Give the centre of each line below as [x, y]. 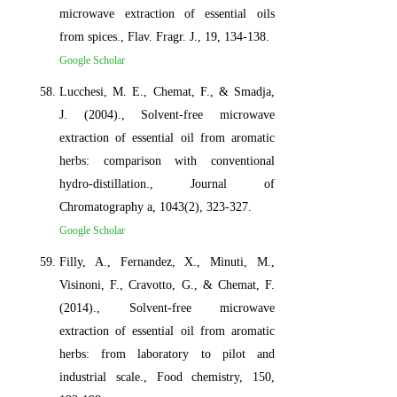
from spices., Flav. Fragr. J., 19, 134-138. [165, 36]
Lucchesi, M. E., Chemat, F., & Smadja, [167, 91]
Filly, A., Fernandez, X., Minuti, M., [167, 261]
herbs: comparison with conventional [167, 160]
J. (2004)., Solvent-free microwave [167, 114]
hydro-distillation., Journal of [167, 183]
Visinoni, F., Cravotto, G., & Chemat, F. [167, 284]
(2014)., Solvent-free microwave [167, 307]
